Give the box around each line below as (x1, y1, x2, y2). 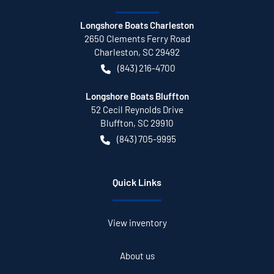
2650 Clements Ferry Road (84, 32, 190, 44)
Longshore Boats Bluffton (85, 90, 189, 102)
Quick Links (113, 176, 161, 188)
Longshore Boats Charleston (80, 19, 194, 31)
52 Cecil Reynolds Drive (91, 103, 183, 115)
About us (119, 250, 155, 261)
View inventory (107, 217, 167, 228)
